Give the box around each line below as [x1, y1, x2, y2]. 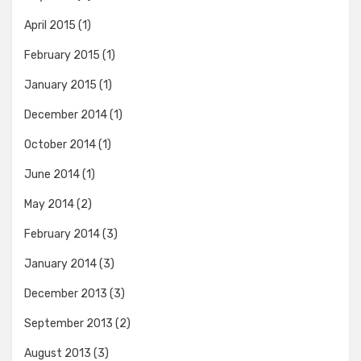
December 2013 [24, 287, 107, 301]
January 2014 [24, 257, 97, 271]
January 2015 [24, 78, 97, 92]
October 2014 [24, 138, 96, 151]
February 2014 [24, 227, 100, 241]
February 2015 [24, 48, 100, 62]
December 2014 [24, 108, 107, 122]
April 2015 [24, 19, 76, 32]
